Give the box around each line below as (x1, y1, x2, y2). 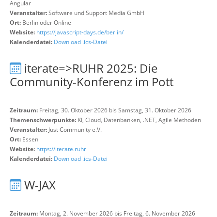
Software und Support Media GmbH (48, 9, 144, 17)
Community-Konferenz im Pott (10, 74, 173, 90)
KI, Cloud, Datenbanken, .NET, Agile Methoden (77, 116, 201, 124)
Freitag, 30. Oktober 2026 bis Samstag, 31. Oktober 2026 (38, 106, 191, 114)
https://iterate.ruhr (36, 145, 86, 153)
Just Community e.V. (48, 125, 102, 134)
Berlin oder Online (22, 18, 71, 27)
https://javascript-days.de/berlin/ (36, 28, 124, 36)
